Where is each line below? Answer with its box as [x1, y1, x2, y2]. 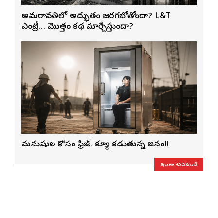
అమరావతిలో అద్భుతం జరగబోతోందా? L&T [21, 10, 171, 22]
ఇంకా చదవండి [160, 157, 198, 170]
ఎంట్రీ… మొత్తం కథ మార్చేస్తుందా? [21, 21, 133, 33]
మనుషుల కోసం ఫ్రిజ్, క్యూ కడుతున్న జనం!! [21, 139, 168, 150]
